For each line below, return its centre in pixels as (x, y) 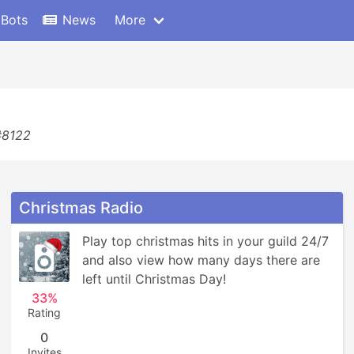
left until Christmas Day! (154, 279)
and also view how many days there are (201, 260)
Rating (44, 313)
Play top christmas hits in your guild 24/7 (205, 241)
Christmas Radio (81, 208)
